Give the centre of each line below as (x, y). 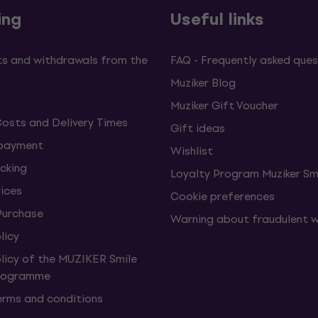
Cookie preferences (223, 196)
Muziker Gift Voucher (224, 105)
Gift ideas (198, 128)
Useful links (217, 19)
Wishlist (192, 151)
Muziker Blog (203, 83)
